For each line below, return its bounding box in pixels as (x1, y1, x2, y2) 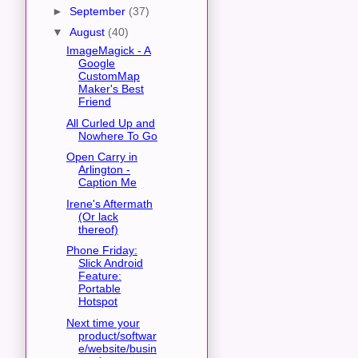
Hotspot (78, 295, 117, 308)
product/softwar (78, 328, 157, 342)
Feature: (78, 269, 121, 283)
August (69, 26, 108, 39)
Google (78, 57, 115, 70)
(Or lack (78, 209, 118, 223)
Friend (78, 95, 111, 109)
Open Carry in (66, 150, 137, 164)
